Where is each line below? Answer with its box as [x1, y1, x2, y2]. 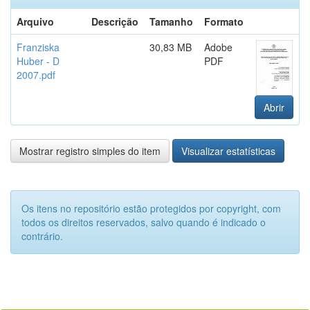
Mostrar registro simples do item [19, 143, 161, 158]
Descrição [91, 14, 138, 28]
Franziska [17, 39, 60, 54]
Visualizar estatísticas [181, 143, 275, 158]
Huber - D [17, 53, 60, 68]
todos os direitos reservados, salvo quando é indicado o [21, 215, 266, 229]
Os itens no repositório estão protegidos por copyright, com [21, 201, 281, 215]
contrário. [21, 228, 63, 243]
